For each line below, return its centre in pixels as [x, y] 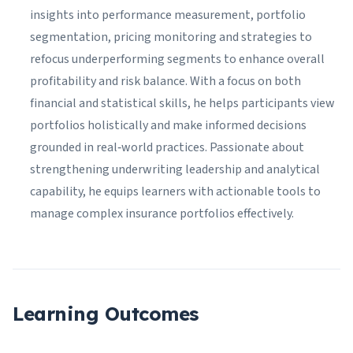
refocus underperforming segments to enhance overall [177, 59]
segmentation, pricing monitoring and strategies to [171, 37]
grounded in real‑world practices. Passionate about [167, 148]
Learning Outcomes [106, 314]
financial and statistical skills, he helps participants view [182, 104]
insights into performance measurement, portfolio [168, 15]
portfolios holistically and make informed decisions [168, 126]
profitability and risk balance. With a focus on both [165, 82]
